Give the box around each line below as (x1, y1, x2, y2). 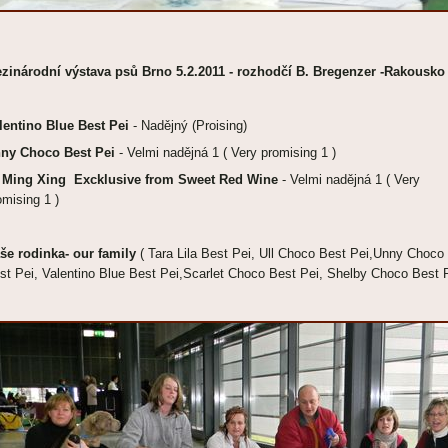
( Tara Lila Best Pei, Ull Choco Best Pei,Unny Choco (140, 246, 444, 261)
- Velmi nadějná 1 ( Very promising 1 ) (119, 145, 340, 160)
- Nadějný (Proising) (133, 118, 247, 133)
